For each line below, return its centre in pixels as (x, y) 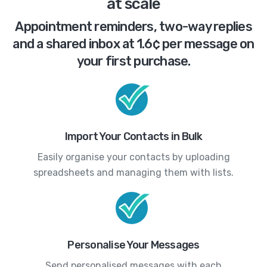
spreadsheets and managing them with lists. (133, 172)
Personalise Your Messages (133, 245)
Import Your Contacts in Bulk (133, 136)
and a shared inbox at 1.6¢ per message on (133, 44)
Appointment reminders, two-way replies (133, 26)
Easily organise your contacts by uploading (133, 157)
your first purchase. (133, 61)
